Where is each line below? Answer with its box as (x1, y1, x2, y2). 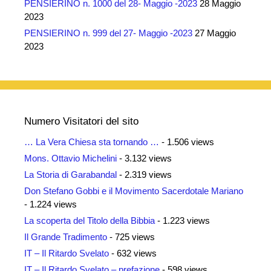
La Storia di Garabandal (24, 169, 117, 180)
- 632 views (109, 247, 157, 258)
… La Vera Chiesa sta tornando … (24, 136, 159, 147)
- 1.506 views (159, 136, 214, 147)
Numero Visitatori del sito (24, 115, 139, 127)
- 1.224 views (24, 198, 77, 209)
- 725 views (107, 231, 155, 242)
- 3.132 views (117, 152, 172, 163)
